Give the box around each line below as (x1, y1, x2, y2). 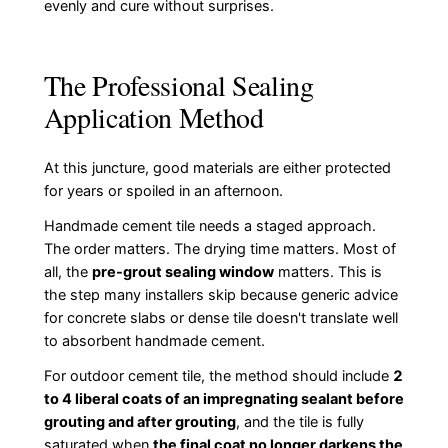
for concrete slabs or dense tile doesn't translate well (43, 308, 398, 327)
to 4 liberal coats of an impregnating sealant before (43, 389, 404, 408)
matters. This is (273, 262, 382, 281)
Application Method (43, 97, 264, 136)
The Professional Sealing (43, 65, 314, 104)
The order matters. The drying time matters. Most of (43, 239, 396, 258)
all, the (43, 262, 92, 281)
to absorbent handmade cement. (43, 331, 265, 350)
